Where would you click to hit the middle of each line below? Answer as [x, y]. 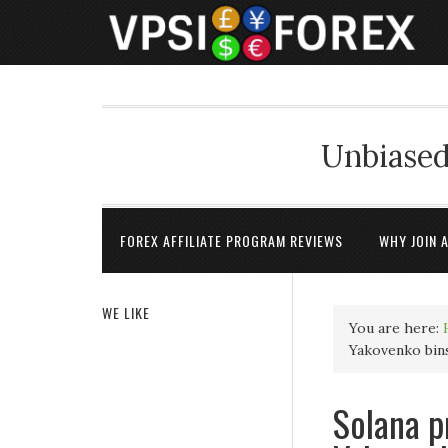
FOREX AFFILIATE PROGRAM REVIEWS [231, 240]
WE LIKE [126, 312]
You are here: [396, 328]
